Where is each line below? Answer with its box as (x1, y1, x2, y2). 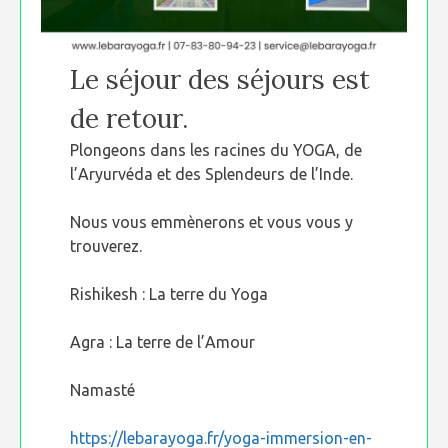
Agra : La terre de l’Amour (70, 333, 256, 351)
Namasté (70, 381, 136, 399)
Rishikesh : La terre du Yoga (70, 285, 269, 303)
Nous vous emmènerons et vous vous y (70, 213, 354, 231)
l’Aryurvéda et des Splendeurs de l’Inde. (70, 165, 354, 183)
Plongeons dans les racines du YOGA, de (70, 141, 363, 159)
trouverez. (70, 237, 143, 255)
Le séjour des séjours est (70, 63, 371, 96)
